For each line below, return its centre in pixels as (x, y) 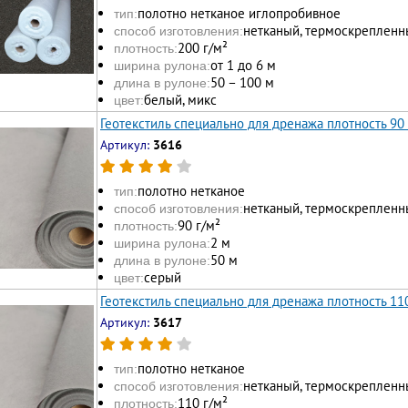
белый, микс (180, 99)
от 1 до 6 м (243, 65)
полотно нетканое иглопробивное (239, 13)
